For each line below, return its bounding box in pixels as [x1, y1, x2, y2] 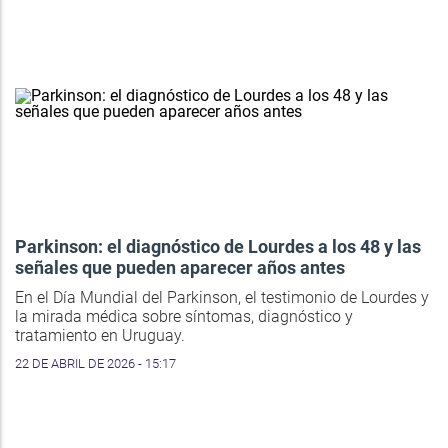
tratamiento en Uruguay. [15, 325, 185, 345]
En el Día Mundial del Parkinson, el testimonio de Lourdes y [15, 287, 429, 307]
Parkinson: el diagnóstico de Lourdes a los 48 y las [15, 235, 421, 257]
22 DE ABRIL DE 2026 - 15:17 [15, 355, 176, 371]
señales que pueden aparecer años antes [15, 256, 345, 278]
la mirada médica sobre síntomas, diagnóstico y [15, 306, 353, 326]
